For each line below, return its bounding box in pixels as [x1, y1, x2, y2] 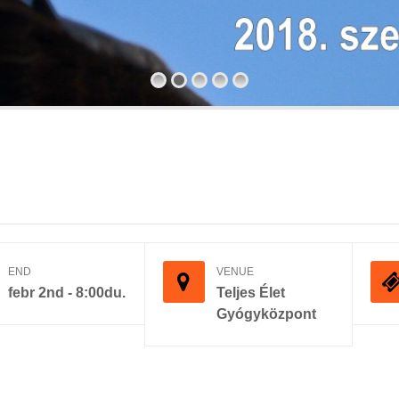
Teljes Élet [216, 284, 285, 300]
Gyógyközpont [216, 305, 316, 322]
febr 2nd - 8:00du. [7, 284, 126, 300]
